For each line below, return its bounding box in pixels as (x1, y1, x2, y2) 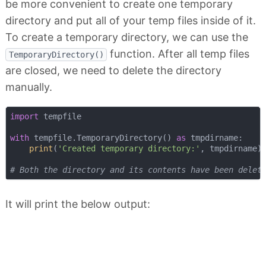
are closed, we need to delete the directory (5, 64, 221, 77)
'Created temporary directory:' (57, 143, 200, 153)
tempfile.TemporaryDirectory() (28, 132, 176, 142)
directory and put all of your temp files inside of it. (5, 14, 256, 27)
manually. (5, 81, 52, 94)
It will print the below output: (5, 197, 150, 210)
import (9, 111, 39, 121)
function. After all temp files (107, 47, 249, 61)
